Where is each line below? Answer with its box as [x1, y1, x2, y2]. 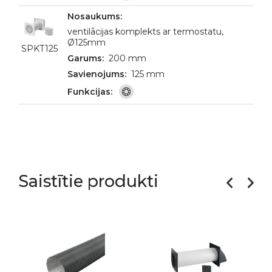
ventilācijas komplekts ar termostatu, [67, 26, 223, 37]
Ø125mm [67, 37, 106, 48]
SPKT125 [21, 43, 58, 54]
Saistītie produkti [18, 171, 158, 191]
